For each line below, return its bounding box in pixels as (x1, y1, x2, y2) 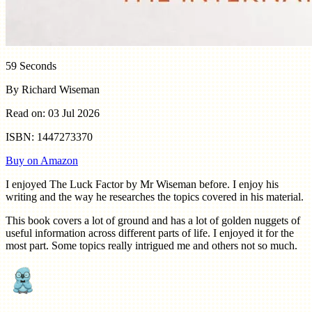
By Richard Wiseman (6, 84, 100, 96)
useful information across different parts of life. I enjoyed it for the (6, 227, 294, 240)
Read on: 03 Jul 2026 (6, 107, 100, 120)
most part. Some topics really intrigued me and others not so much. (6, 240, 297, 252)
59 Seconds (6, 60, 56, 72)
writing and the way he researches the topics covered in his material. (6, 191, 304, 203)
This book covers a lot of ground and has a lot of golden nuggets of (6, 214, 300, 227)
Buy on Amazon (6, 155, 78, 167)
